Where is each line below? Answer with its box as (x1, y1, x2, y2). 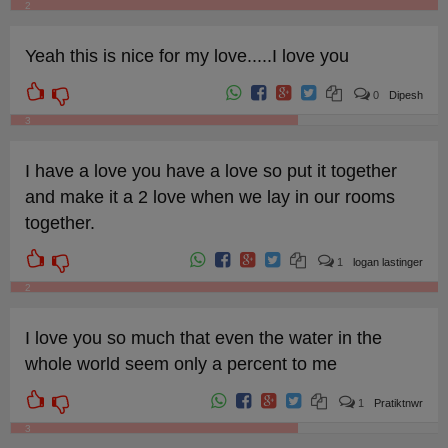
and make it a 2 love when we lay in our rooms (24, 187, 395, 207)
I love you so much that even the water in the (24, 328, 382, 348)
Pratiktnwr (374, 397, 424, 409)
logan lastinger (353, 256, 424, 268)
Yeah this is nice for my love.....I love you (24, 46, 349, 66)
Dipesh (389, 89, 424, 101)
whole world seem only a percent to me (24, 354, 337, 374)
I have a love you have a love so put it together (24, 161, 397, 181)
